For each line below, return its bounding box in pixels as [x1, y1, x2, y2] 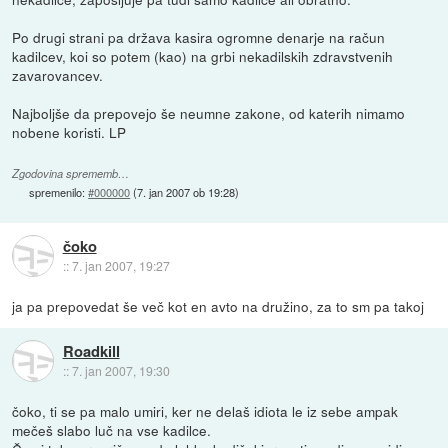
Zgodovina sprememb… [12, 165, 130, 181]
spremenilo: [29, 183, 89, 200]
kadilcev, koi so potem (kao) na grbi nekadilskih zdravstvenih [12, 45, 394, 66]
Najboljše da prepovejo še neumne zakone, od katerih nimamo [12, 102, 406, 123]
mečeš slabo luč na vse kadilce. [12, 419, 212, 440]
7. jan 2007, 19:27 [71, 257, 170, 275]
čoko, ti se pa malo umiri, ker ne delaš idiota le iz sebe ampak [12, 400, 399, 421]
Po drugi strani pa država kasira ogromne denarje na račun [12, 26, 386, 47]
